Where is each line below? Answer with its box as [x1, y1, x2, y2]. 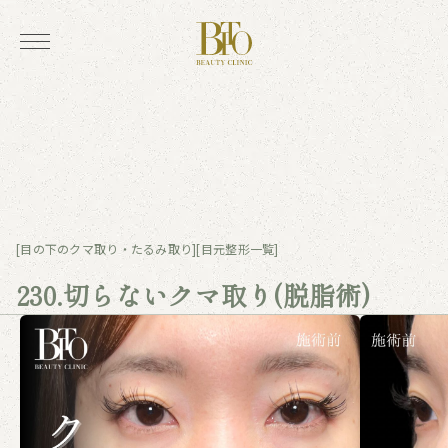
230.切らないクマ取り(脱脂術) [16, 276, 371, 313]
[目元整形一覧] [196, 240, 279, 257]
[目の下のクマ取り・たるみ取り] [16, 240, 197, 257]
